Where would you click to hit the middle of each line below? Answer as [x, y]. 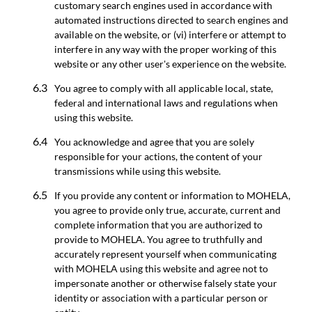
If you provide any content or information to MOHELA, [172, 195]
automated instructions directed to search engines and [171, 19]
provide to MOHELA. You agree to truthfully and [158, 239]
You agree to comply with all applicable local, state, [164, 88]
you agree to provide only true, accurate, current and [167, 210]
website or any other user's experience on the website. [170, 63]
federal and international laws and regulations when [166, 102]
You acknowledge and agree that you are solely [154, 141]
